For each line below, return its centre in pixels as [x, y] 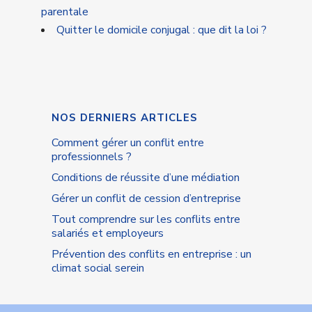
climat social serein [98, 268]
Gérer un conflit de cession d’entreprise [146, 198]
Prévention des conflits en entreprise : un [151, 254]
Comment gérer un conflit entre [128, 142]
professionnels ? [92, 156]
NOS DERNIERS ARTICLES [125, 117]
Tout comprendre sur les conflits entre [146, 219]
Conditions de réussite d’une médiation [146, 177]
